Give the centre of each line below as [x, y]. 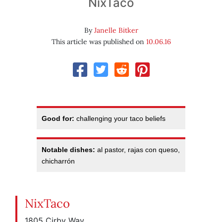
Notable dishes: [68, 150]
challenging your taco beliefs [120, 119]
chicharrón [58, 161]
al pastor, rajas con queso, [138, 150]
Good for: [58, 119]
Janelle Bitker [116, 30]
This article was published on [99, 42]
